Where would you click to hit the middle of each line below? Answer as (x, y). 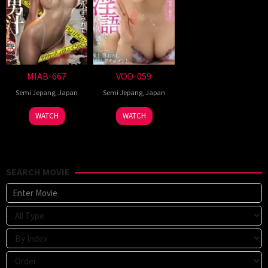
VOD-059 (134, 76)
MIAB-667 (46, 76)
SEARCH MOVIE (38, 172)
